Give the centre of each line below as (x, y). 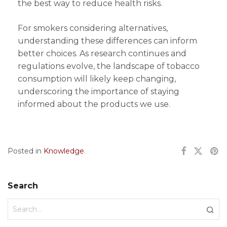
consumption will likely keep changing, (97, 79)
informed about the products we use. (94, 104)
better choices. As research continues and (102, 53)
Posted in (26, 151)
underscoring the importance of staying (99, 91)
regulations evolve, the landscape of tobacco (109, 66)
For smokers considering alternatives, (93, 28)
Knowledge (64, 151)
